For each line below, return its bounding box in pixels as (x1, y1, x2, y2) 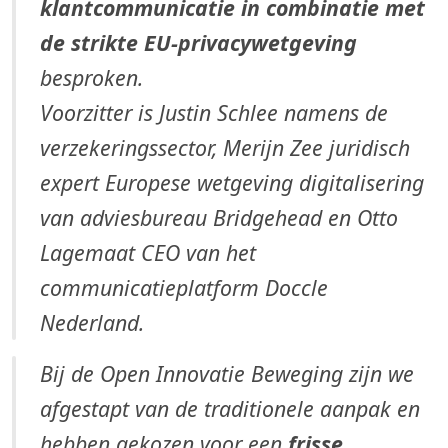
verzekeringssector (40, 133, 212, 163)
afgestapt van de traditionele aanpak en (40, 394, 420, 424)
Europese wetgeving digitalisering (105, 168, 424, 198)
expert (40, 168, 105, 198)
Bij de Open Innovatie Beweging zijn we (40, 359, 414, 389)
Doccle (265, 273, 328, 303)
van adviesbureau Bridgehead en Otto (40, 203, 398, 233)
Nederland (40, 308, 139, 338)
